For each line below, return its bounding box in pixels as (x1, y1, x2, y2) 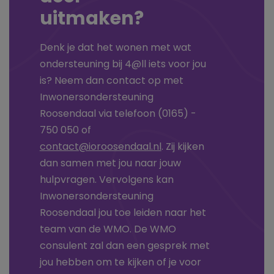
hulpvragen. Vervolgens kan (39, 175, 174, 185)
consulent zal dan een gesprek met (39, 241, 210, 251)
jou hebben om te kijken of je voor (39, 257, 201, 268)
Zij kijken (163, 142, 204, 152)
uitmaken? (39, 10, 144, 29)
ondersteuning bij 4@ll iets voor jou (39, 59, 206, 70)
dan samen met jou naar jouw (39, 158, 181, 169)
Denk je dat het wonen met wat (39, 43, 191, 53)
